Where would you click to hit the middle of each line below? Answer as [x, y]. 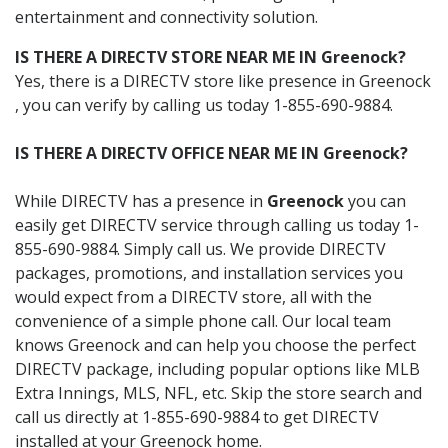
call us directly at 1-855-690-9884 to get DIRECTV [197, 416]
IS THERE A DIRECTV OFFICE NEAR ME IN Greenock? [211, 152]
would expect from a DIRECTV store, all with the [193, 296]
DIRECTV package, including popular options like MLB [217, 368]
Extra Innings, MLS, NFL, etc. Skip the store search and [218, 392]
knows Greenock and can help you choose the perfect [215, 344]
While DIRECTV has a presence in [141, 200]
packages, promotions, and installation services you [209, 272]
